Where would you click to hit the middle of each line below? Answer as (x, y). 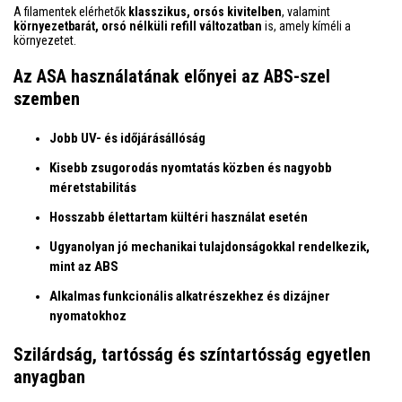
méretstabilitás (93, 187)
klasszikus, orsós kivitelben (205, 11)
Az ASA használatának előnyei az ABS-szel (172, 76)
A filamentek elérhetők (71, 11)
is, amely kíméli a (306, 26)
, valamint (306, 11)
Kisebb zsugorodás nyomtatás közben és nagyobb (191, 167)
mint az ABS (84, 266)
